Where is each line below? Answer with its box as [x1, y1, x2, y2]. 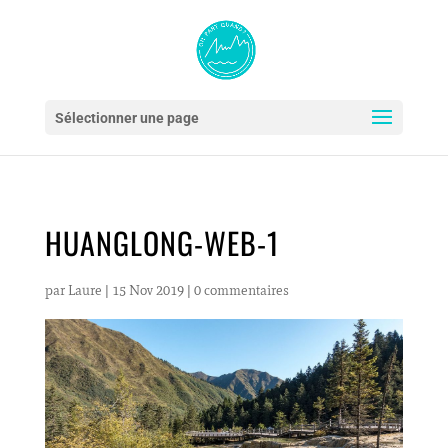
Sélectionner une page [54, 110, 199, 126]
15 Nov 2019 [111, 282, 184, 299]
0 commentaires [193, 282, 289, 299]
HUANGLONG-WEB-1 [44, 220, 279, 265]
